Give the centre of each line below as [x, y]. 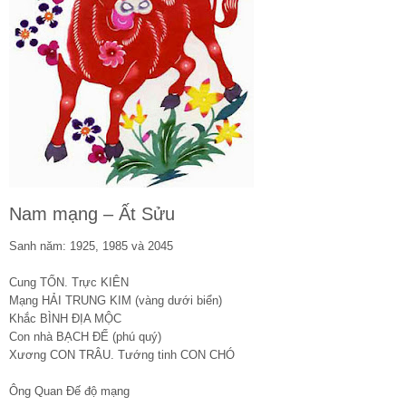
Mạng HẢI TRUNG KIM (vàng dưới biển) [116, 300]
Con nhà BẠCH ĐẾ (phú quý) [85, 336]
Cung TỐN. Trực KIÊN [69, 282]
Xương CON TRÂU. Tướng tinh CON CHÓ [122, 354]
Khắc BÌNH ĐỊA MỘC [65, 318]
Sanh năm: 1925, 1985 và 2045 [91, 246]
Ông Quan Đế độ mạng [69, 391]
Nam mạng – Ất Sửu [92, 213]
